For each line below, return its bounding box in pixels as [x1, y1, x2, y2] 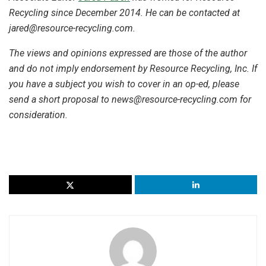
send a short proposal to [9, 94, 112, 106]
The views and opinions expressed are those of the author [9, 47, 247, 59]
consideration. [9, 109, 68, 121]
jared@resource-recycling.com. [9, 23, 135, 34]
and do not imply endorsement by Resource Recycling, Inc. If [9, 63, 257, 75]
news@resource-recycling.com [112, 94, 237, 106]
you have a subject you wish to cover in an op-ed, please [9, 78, 239, 90]
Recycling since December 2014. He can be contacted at [9, 7, 240, 19]
